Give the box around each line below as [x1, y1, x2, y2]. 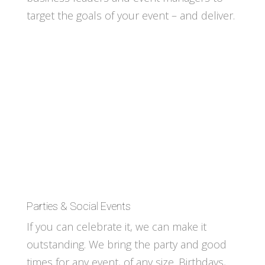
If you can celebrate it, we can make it [26, 219, 206, 234]
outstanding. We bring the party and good [26, 237, 227, 252]
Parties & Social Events [26, 200, 131, 213]
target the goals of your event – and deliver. [26, 8, 235, 23]
